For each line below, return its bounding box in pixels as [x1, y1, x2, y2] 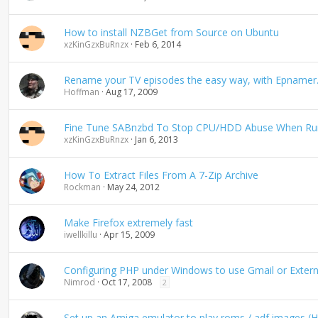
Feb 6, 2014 [134, 38, 181, 50]
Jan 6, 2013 [134, 133, 178, 146]
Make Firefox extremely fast [63, 216, 193, 229]
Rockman [63, 181, 101, 193]
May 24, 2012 [106, 181, 160, 193]
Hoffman [63, 86, 99, 98]
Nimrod [63, 276, 95, 288]
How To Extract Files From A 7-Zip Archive [63, 168, 258, 182]
